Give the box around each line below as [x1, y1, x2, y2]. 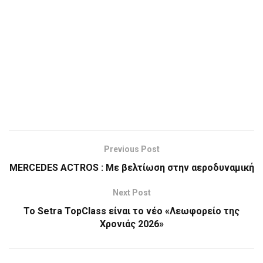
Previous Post [103, 144, 160, 154]
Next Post [112, 188, 151, 198]
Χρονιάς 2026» [99, 218, 164, 230]
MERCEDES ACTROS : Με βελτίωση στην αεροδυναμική [9, 162, 254, 174]
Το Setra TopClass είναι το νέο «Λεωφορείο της [23, 205, 240, 217]
